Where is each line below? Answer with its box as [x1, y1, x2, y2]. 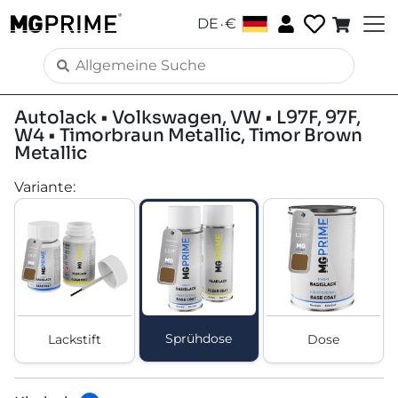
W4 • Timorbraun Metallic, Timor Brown [14, 124, 362, 147]
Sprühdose [165, 330, 233, 346]
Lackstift [47, 330, 101, 347]
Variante [14, 179, 73, 195]
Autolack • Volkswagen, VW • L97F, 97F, [14, 107, 361, 129]
